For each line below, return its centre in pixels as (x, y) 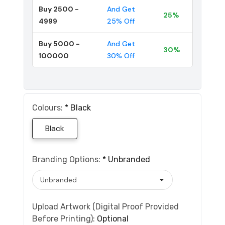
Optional (113, 218)
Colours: (48, 107)
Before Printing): (65, 218)
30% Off (121, 55)
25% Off (121, 21)
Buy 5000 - (59, 43)
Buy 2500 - (59, 9)
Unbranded (129, 159)
